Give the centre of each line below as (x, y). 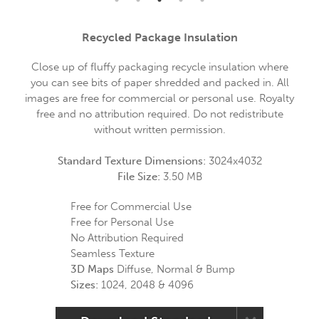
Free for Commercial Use (131, 206)
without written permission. (159, 130)
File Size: (140, 177)
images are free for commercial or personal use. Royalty (159, 98)
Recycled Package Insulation (159, 37)
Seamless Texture (113, 253)
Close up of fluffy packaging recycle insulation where (159, 67)
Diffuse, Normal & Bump (174, 269)
